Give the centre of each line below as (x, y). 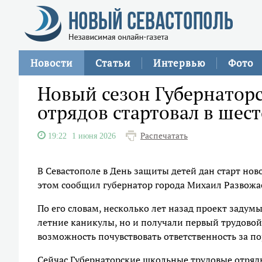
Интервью (179, 63)
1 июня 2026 (94, 136)
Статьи (113, 63)
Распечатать (164, 136)
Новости (51, 63)
